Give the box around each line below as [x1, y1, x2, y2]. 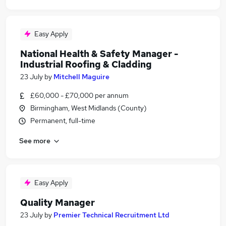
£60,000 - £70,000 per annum [30, 91, 129, 100]
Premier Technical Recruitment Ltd [53, 210, 169, 219]
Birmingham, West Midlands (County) [30, 103, 147, 112]
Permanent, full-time [30, 116, 95, 125]
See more [19, 136, 50, 145]
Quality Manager [20, 197, 95, 208]
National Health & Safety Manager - [20, 48, 178, 60]
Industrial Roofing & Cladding [20, 59, 152, 70]
